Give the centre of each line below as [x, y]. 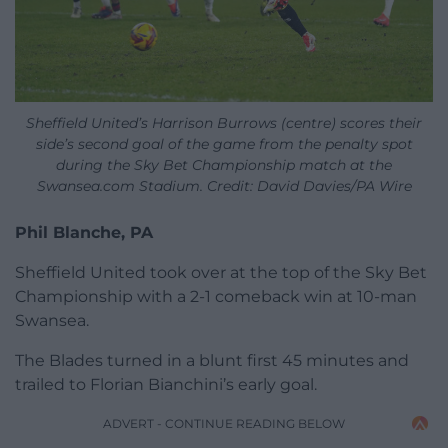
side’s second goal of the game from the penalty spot [224, 143]
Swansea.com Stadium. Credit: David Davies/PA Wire [224, 185]
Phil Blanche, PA [84, 232]
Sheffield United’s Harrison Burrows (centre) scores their [224, 122]
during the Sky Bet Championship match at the [224, 164]
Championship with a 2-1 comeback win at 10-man [216, 296]
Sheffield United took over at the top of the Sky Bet [221, 272]
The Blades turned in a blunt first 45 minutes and [212, 360]
